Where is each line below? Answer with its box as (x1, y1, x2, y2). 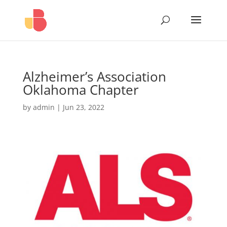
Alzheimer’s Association (22, 67, 166, 86)
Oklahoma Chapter (22, 81, 139, 99)
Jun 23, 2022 (62, 102, 104, 112)
